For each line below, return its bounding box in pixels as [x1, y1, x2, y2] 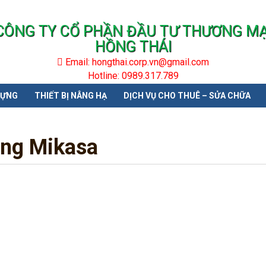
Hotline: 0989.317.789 [87, 70, 179, 81]
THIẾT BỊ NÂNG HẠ [34, 91, 107, 100]
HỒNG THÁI [94, 38, 172, 55]
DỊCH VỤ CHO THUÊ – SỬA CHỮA [123, 91, 251, 100]
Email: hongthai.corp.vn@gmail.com [63, 56, 209, 68]
